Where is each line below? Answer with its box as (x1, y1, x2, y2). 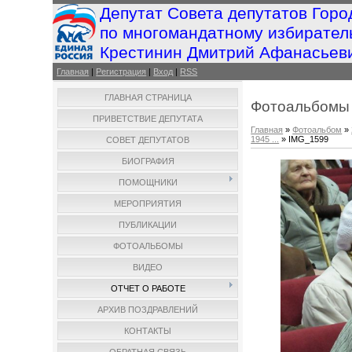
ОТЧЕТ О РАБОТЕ (110, 284, 185, 293)
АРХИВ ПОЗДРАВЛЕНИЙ (97, 305, 199, 314)
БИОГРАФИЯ (121, 156, 174, 166)
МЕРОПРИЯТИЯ (114, 199, 182, 208)
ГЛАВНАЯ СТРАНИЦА (104, 93, 192, 102)
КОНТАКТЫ (124, 326, 172, 335)
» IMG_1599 (279, 134, 329, 144)
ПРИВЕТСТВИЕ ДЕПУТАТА (93, 114, 203, 123)
